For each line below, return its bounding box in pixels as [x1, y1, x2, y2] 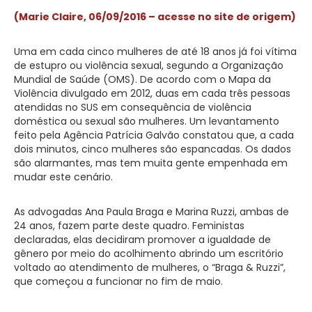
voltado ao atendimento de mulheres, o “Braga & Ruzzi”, [14, 260, 286, 274]
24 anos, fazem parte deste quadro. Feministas [14, 218, 244, 233]
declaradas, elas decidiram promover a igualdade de [14, 232, 271, 247]
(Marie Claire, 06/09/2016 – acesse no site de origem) [14, 9, 296, 24]
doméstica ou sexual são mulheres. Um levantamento [14, 114, 279, 128]
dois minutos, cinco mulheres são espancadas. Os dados [14, 141, 291, 156]
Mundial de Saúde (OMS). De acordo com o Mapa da [14, 72, 271, 86]
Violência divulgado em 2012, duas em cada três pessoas [14, 86, 290, 100]
